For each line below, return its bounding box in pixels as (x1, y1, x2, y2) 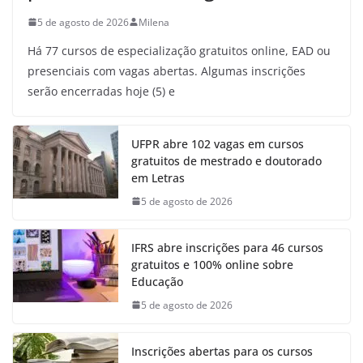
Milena (139, 15, 169, 29)
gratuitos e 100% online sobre (131, 256, 293, 272)
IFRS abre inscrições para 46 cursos (131, 239, 323, 255)
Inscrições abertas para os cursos (131, 343, 313, 359)
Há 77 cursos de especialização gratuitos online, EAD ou (28, 42, 331, 58)
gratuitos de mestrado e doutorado (131, 152, 322, 169)
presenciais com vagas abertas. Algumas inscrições (28, 62, 305, 79)
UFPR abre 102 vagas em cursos (131, 135, 304, 152)
